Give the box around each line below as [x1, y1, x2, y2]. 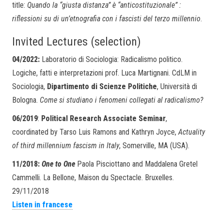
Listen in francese [12, 200, 73, 209]
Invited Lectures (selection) [12, 35, 141, 48]
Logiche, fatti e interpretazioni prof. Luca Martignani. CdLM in [12, 68, 197, 77]
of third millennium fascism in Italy [12, 141, 119, 150]
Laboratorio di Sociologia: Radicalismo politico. [40, 55, 183, 64]
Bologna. [12, 95, 40, 105]
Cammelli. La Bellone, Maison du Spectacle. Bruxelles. [12, 173, 174, 182]
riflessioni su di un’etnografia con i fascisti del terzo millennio [12, 14, 201, 23]
